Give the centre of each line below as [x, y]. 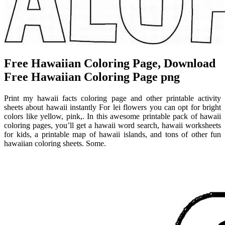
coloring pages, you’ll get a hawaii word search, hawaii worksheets [113, 125]
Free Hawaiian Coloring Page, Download [110, 63]
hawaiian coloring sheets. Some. [55, 143]
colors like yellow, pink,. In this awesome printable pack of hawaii [113, 116]
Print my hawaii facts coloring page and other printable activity [113, 98]
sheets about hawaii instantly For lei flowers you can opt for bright [113, 107]
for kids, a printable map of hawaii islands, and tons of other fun [113, 134]
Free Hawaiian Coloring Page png [92, 77]
